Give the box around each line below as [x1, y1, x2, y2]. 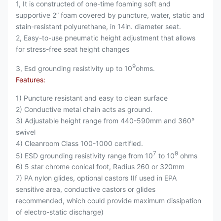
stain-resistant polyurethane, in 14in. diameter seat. [16, 22, 181, 31]
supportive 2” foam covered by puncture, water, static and [16, 11, 205, 19]
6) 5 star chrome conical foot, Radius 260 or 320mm [16, 162, 184, 171]
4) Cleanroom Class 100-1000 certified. [16, 139, 143, 147]
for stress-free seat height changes [16, 45, 129, 53]
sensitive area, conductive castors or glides [16, 185, 155, 194]
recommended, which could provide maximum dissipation [16, 196, 201, 205]
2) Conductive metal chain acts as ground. [16, 105, 152, 113]
